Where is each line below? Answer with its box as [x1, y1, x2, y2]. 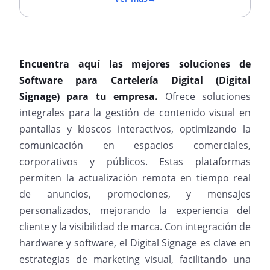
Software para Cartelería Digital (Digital [19, 74, 251, 87]
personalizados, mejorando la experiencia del [19, 204, 251, 217]
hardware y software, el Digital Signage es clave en [19, 236, 251, 250]
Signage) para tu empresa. [19, 90, 165, 103]
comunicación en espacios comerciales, [19, 139, 251, 152]
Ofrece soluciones [165, 90, 251, 103]
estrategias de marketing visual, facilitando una [19, 253, 251, 266]
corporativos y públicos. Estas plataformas [19, 155, 251, 168]
